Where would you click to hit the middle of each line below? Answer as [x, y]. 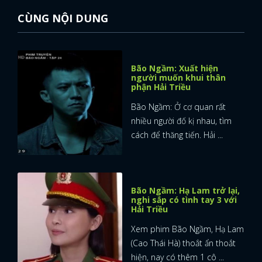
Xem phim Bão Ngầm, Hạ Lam [187, 229]
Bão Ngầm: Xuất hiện [175, 68]
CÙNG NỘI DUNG [63, 18]
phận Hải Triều [161, 87]
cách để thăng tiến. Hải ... [177, 135]
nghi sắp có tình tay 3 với [184, 200]
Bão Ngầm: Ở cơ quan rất [178, 107]
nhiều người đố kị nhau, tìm [181, 121]
